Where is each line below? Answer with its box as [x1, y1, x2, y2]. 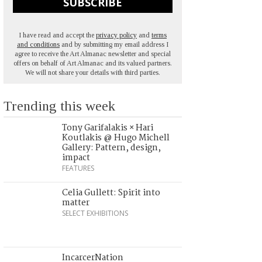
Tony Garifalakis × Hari [62, 121, 153, 136]
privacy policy [96, 31, 137, 40]
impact [62, 151, 90, 166]
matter [62, 196, 89, 211]
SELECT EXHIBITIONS [62, 208, 128, 219]
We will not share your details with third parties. [25, 68, 160, 77]
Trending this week [4, 98, 115, 114]
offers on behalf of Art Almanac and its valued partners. [13, 59, 172, 68]
